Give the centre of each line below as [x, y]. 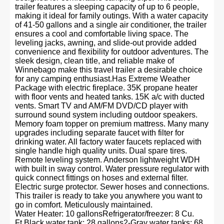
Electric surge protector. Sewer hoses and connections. [112, 187]
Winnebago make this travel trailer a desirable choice [109, 70]
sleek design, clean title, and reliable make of [94, 61]
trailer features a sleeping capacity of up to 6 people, [107, 7]
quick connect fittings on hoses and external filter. [101, 178]
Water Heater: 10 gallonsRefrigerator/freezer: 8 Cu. [104, 214]
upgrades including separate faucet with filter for [99, 133]
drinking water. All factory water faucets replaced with [108, 142]
